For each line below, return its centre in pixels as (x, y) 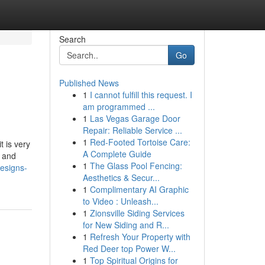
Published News (89, 83)
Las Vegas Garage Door (135, 118)
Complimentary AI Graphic (139, 189)
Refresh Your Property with (140, 237)
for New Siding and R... (126, 225)
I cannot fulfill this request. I (141, 95)
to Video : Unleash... (120, 201)
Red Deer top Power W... (129, 248)
